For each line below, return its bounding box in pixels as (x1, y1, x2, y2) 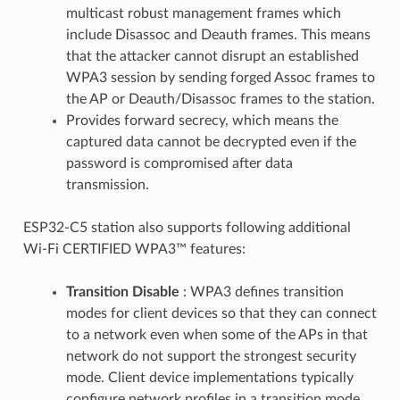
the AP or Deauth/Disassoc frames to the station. (65, 91, 375, 106)
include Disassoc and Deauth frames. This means (65, 27, 371, 42)
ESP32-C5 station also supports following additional (22, 220, 351, 235)
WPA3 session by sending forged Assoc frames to (65, 70, 375, 85)
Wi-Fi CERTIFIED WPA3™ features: (22, 241, 246, 256)
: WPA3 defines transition (179, 284, 344, 299)
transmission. (65, 177, 149, 192)
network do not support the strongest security (65, 348, 356, 363)
